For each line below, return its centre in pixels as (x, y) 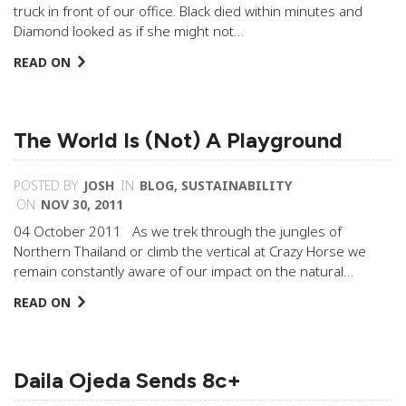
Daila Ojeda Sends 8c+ (127, 380)
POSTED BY (46, 185)
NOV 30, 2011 (82, 204)
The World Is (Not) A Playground (178, 140)
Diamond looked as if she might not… (129, 31)
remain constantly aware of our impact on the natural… (184, 271)
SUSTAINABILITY (237, 185)
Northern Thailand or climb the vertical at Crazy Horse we (190, 251)
